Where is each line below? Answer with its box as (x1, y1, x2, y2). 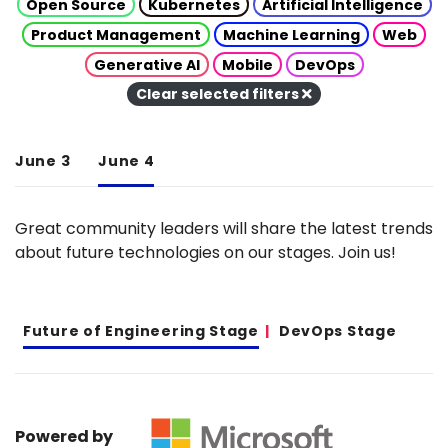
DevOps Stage (278, 321, 397, 341)
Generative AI (93, 54, 200, 75)
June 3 (15, 151, 71, 171)
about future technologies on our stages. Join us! (15, 241, 396, 264)
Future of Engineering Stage (23, 321, 259, 341)
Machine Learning (223, 24, 360, 45)
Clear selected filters (136, 84, 302, 104)
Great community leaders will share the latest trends (15, 217, 433, 240)
